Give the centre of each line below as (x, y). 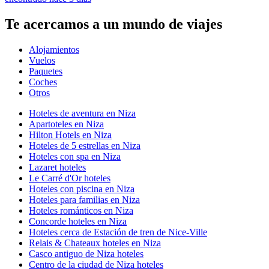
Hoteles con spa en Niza (75, 156)
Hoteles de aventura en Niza (82, 113)
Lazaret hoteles (57, 167)
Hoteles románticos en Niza (81, 210)
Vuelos (42, 60)
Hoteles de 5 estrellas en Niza (85, 145)
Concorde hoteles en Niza (78, 221)
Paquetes (46, 71)
